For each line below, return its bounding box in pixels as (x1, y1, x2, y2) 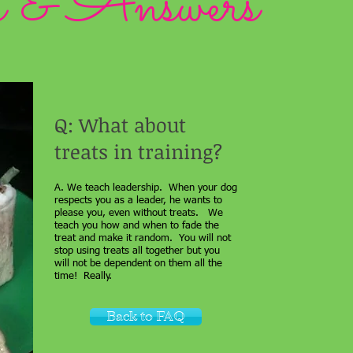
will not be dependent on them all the (54, 258, 222, 269)
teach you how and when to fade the (54, 221, 219, 231)
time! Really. (54, 271, 112, 281)
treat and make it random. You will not (54, 233, 231, 243)
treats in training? (54, 138, 222, 165)
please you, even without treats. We (54, 208, 223, 218)
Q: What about (54, 111, 186, 138)
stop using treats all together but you (54, 246, 220, 256)
